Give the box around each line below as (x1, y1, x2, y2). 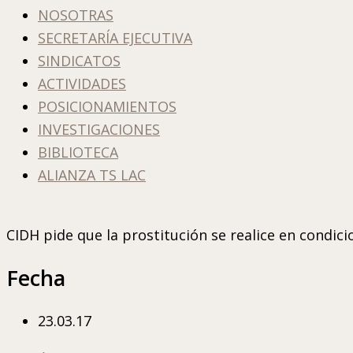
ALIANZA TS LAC (38, 165, 146, 184)
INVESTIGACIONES (38, 120, 160, 139)
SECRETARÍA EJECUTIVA (38, 28, 192, 47)
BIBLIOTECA (38, 143, 118, 162)
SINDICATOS (38, 51, 121, 70)
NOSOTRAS (38, 6, 113, 24)
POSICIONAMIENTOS (38, 97, 176, 116)
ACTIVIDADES (38, 74, 126, 93)
